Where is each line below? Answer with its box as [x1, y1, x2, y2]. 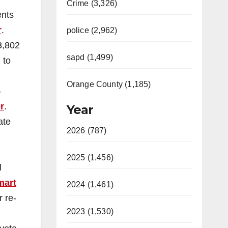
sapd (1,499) [66, 53, 113, 62]
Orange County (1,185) [66, 80, 151, 89]
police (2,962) [66, 26, 118, 35]
